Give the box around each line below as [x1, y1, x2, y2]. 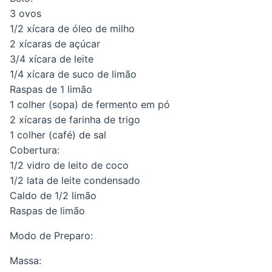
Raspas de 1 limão [10, 83, 92, 95]
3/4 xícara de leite [10, 52, 93, 65]
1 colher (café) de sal [10, 128, 106, 141]
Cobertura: [10, 143, 59, 156]
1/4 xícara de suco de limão [10, 67, 137, 80]
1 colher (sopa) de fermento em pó [10, 98, 170, 110]
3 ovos [10, 7, 41, 19]
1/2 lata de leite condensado [10, 174, 140, 186]
